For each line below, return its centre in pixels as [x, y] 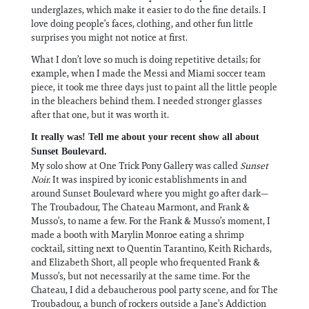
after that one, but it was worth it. [100, 114]
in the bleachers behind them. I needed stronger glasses [147, 100]
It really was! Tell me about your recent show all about [145, 137]
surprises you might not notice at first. [109, 37]
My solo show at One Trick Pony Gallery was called [136, 165]
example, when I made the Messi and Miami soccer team [148, 73]
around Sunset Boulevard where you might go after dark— [150, 193]
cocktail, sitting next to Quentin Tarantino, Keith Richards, [151, 248]
